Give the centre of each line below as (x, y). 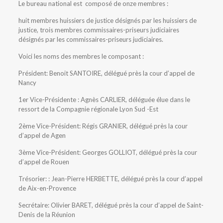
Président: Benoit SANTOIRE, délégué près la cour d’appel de (106, 73)
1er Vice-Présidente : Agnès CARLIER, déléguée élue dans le (104, 99)
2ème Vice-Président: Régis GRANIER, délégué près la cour (103, 126)
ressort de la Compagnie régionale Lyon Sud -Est (88, 109)
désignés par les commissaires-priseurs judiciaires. (91, 39)
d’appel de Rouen (44, 162)
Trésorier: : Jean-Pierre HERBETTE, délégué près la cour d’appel (110, 178)
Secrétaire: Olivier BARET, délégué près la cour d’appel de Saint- (111, 205)
